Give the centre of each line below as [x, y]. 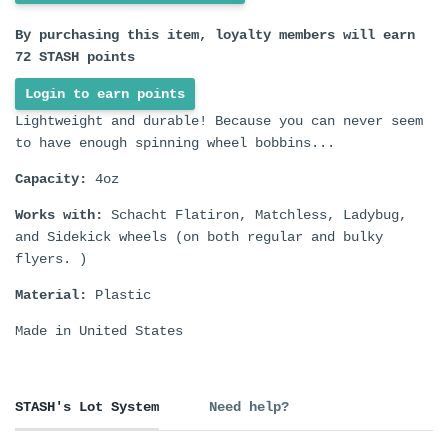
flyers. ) [51, 259]
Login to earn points [105, 94]
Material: [51, 295]
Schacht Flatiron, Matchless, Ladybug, [255, 215]
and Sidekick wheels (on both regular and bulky [199, 237]
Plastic [119, 295]
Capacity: [51, 179]
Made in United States [99, 331]
